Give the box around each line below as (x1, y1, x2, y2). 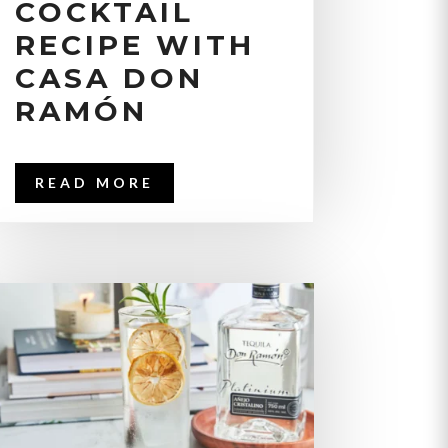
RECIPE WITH (14, 28, 255, 63)
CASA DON (14, 61, 204, 96)
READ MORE (34, 174, 154, 192)
